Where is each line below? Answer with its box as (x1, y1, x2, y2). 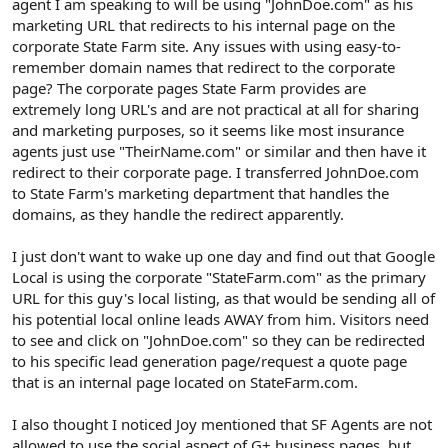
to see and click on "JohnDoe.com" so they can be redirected (12, 330, 425, 351)
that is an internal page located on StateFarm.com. (12, 372, 358, 393)
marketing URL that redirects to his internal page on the (12, 15, 395, 36)
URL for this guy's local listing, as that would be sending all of (12, 288, 435, 309)
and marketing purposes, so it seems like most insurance (12, 120, 404, 141)
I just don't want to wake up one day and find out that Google (12, 246, 435, 267)
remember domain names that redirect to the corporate (12, 57, 395, 78)
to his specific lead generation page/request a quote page (12, 351, 407, 372)
